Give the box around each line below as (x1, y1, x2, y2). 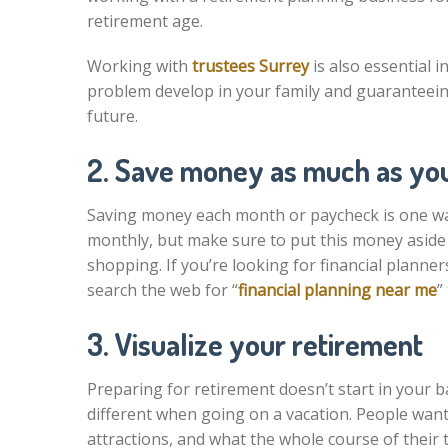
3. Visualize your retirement (87, 325, 423, 363)
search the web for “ (87, 279, 238, 301)
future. (87, 105, 138, 127)
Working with (87, 55, 192, 77)
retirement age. (87, 10, 203, 32)
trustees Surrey (192, 55, 309, 77)
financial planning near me (238, 279, 437, 301)
